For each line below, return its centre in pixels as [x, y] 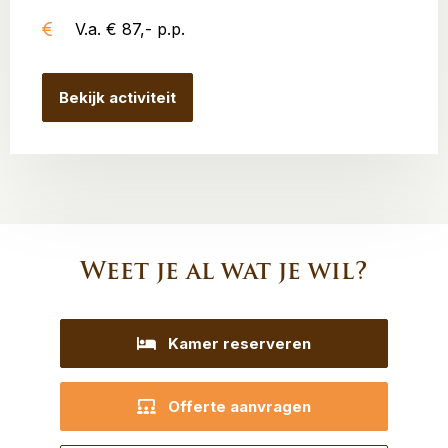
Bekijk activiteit [117, 97]
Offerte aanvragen [239, 406]
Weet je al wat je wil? [224, 270]
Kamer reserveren [239, 343]
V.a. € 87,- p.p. [130, 29]
